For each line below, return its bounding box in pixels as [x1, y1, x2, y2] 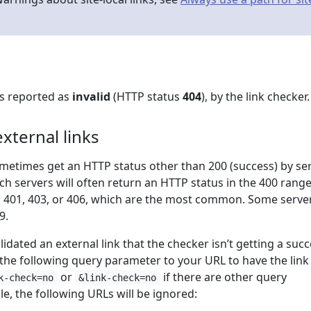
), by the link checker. [201, 89, 310, 104]
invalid [72, 89, 110, 104]
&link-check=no [78, 272, 157, 283]
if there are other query [160, 269, 287, 285]
